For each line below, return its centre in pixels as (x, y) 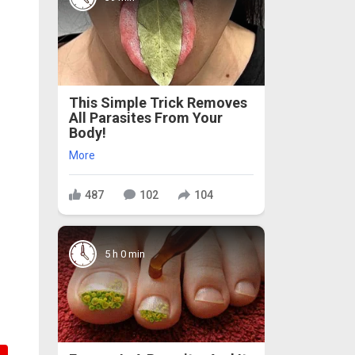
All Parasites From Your (146, 118)
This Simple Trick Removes (158, 103)
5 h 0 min (125, 254)
